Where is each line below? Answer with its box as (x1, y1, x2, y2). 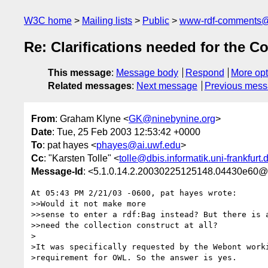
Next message (136, 81, 197, 92)
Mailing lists (82, 16, 132, 26)
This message (48, 68, 111, 78)
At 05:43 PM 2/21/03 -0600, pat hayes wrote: (31, 188, 237, 197)
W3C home (24, 16, 72, 26)
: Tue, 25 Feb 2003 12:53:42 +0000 (52, 126, 200, 137)
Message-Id (31, 166, 83, 176)
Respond (185, 68, 224, 78)
